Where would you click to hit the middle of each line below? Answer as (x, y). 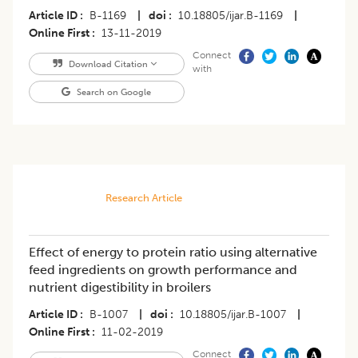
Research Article (143, 198)
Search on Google (113, 92)
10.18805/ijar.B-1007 (233, 315)
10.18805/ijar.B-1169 (231, 16)
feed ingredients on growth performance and (163, 270)
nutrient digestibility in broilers (120, 288)
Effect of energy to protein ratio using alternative (173, 253)
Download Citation (108, 64)
